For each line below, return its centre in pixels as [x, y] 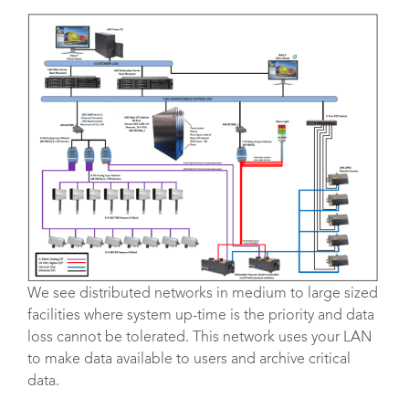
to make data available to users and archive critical [189, 359]
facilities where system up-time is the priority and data [201, 315]
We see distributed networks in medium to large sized [203, 294]
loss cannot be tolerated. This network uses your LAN [199, 337]
